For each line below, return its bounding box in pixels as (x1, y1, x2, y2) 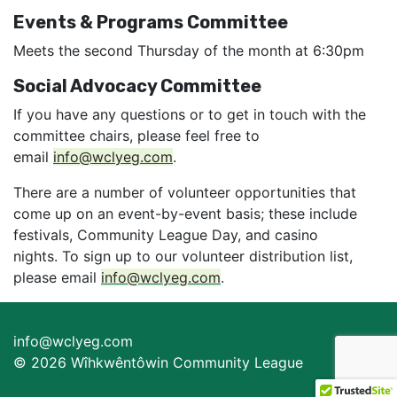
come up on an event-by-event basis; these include (13, 205, 357, 223)
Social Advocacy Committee (13, 75, 261, 97)
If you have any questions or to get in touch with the (13, 105, 366, 124)
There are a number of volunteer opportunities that (13, 183, 356, 202)
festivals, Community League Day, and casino (13, 226, 318, 245)
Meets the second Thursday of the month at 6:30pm (13, 42, 364, 60)
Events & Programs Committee (13, 12, 288, 34)
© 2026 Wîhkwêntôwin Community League (13, 354, 303, 372)
